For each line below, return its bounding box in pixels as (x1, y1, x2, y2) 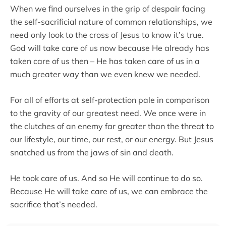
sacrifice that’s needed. (10, 199, 97, 210)
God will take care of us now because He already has (10, 43, 209, 53)
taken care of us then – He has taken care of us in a (10, 56, 200, 67)
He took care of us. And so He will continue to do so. (10, 173, 203, 184)
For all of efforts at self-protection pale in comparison (10, 95, 209, 105)
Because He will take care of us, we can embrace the (10, 186, 208, 197)
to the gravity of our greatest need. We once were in (10, 108, 206, 119)
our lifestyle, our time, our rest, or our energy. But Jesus (10, 134, 213, 145)
